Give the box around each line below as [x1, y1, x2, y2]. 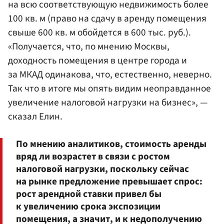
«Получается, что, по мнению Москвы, [8, 39, 169, 54]
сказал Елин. [8, 109, 62, 124]
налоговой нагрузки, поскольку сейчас [16, 161, 189, 176]
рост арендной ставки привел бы [16, 186, 161, 201]
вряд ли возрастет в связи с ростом [16, 149, 170, 163]
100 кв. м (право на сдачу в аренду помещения [8, 11, 206, 26]
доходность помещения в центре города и [8, 53, 187, 68]
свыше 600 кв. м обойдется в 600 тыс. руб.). [8, 25, 191, 40]
